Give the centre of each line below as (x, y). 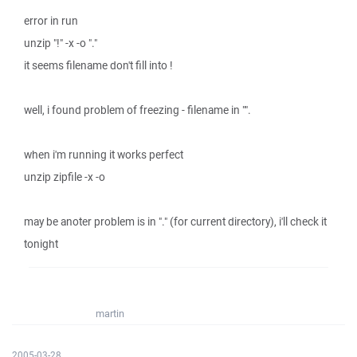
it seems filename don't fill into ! (98, 65)
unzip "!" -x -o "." (61, 43)
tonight (41, 244)
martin (110, 314)
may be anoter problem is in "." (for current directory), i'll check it (175, 222)
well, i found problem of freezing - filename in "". (137, 110)
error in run (51, 21)
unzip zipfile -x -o (65, 177)
